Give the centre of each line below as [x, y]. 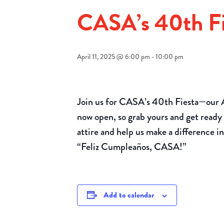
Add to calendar [129, 195]
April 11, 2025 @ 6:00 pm [114, 56]
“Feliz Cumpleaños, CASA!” [132, 146]
